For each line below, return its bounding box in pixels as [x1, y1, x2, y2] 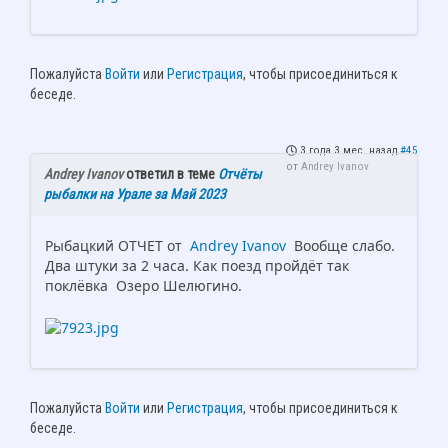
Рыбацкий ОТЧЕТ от [45, 236, 186, 256]
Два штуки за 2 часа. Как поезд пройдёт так [45, 256, 349, 276]
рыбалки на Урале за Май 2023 [44, 186, 226, 203]
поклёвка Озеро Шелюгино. [45, 276, 242, 296]
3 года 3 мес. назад [300, 144, 397, 158]
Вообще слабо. [286, 236, 395, 256]
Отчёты [218, 166, 262, 183]
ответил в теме [123, 166, 218, 183]
